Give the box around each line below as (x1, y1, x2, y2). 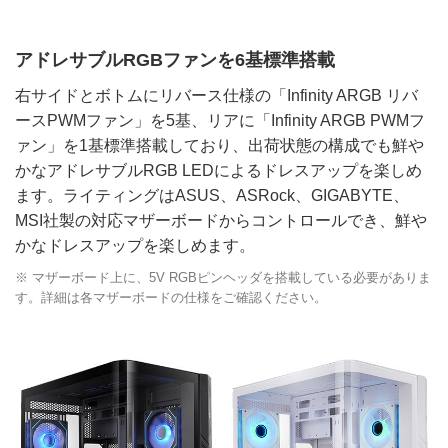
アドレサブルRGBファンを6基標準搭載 (15, 49, 335, 70)
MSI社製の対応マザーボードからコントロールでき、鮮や (15, 211, 427, 229)
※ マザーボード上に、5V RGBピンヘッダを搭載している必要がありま (15, 269, 431, 285)
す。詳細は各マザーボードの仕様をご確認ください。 (15, 289, 327, 305)
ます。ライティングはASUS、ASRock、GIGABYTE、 (15, 186, 409, 204)
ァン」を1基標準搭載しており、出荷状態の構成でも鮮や (15, 136, 424, 154)
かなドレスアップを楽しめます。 (15, 236, 255, 254)
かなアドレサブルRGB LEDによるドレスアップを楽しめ (15, 161, 422, 179)
